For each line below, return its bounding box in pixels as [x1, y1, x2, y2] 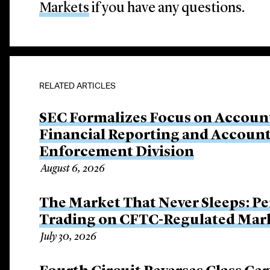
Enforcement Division [39, 145, 195, 160]
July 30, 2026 [40, 231, 97, 242]
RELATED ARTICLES [39, 81, 116, 90]
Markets [39, 1, 90, 16]
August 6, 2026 [40, 163, 105, 174]
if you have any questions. [89, 1, 245, 16]
